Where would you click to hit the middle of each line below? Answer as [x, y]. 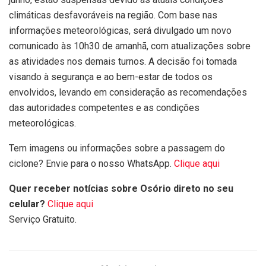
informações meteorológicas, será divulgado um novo [120, 30]
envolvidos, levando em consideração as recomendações [128, 92]
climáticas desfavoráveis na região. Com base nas [113, 15]
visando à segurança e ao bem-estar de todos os [111, 77]
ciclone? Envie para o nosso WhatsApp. [91, 163]
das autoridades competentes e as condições [104, 107]
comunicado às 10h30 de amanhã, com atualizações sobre [130, 46]
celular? [27, 204]
